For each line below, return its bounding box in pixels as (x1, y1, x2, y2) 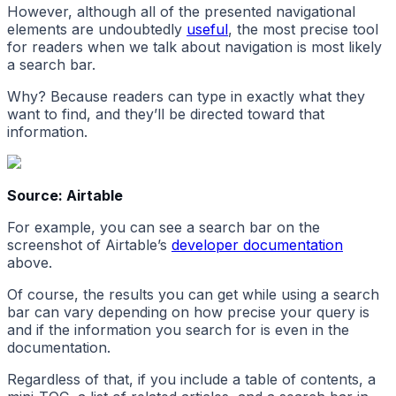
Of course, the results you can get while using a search (7, 286, 379, 304)
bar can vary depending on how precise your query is (7, 303, 369, 322)
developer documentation (171, 236, 343, 255)
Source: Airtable (7, 187, 123, 205)
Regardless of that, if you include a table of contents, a (7, 370, 376, 389)
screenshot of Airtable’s (7, 236, 171, 255)
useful (187, 20, 228, 39)
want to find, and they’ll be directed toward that (7, 105, 324, 124)
